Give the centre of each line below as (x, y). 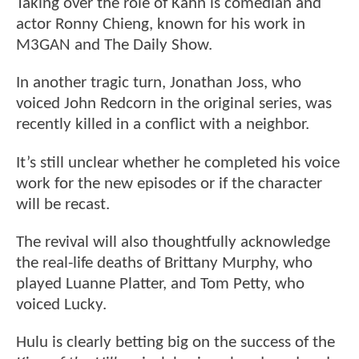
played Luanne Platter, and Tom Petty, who (160, 284)
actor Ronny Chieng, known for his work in (161, 25)
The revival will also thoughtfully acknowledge (173, 243)
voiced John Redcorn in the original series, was (174, 104)
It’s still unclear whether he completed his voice (178, 163)
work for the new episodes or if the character (169, 184)
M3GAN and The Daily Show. (114, 46)
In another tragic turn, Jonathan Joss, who (159, 83)
